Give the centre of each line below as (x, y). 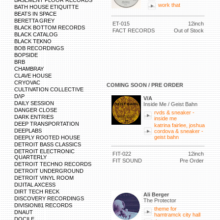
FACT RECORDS (134, 30)
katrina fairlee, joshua (179, 125)
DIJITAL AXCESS (35, 185)
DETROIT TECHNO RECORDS (53, 164)
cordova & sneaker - (179, 131)
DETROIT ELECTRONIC (44, 151)
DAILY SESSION (34, 103)
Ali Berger (156, 194)
